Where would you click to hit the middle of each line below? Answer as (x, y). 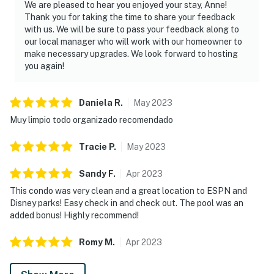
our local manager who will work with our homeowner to (133, 41)
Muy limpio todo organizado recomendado (91, 120)
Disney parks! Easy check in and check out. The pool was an (127, 203)
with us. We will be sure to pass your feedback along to (132, 29)
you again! (44, 66)
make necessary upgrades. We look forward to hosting (131, 54)
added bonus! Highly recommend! (74, 215)
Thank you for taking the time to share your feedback (130, 17)
